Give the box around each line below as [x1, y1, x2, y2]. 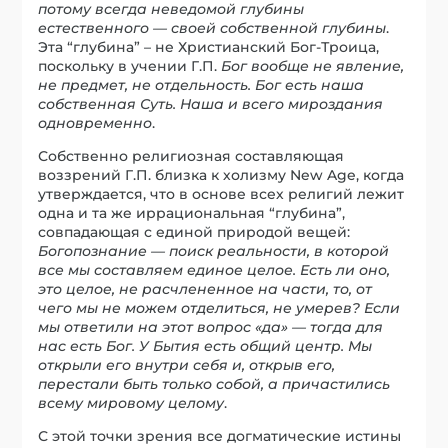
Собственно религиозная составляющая [38, 146, 345, 165]
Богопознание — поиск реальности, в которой [38, 241, 390, 260]
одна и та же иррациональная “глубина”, [38, 203, 346, 222]
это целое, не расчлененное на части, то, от [38, 279, 373, 298]
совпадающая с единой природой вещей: [38, 222, 351, 241]
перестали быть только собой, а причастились [38, 374, 391, 393]
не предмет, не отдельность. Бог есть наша [38, 75, 365, 94]
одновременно [38, 113, 153, 132]
